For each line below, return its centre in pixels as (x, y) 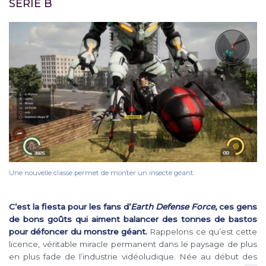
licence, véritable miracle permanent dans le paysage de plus (133, 244)
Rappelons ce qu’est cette (202, 231)
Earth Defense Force (173, 206)
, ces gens (236, 206)
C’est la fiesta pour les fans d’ (70, 206)
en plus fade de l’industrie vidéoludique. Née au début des (133, 256)
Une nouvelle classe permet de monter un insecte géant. (102, 173)
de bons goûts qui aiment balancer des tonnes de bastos (133, 219)
